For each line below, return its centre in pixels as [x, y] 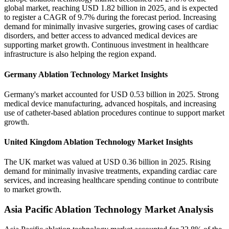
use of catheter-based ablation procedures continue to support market [114, 112]
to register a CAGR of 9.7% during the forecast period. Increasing [110, 17]
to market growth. [33, 190]
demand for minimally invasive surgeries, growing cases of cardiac [111, 27]
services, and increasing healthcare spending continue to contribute [111, 180]
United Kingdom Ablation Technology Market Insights [98, 142]
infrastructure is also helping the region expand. [80, 54]
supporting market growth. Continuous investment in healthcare [106, 45]
